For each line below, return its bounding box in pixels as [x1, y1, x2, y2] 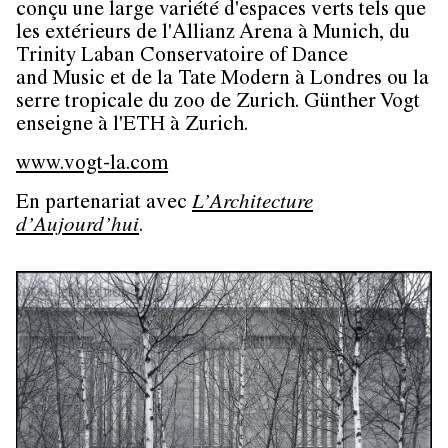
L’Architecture [192, 193, 313, 215]
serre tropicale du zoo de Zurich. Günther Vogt [16, 92, 420, 114]
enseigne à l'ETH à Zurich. [16, 115, 248, 137]
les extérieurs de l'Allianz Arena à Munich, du [16, 23, 410, 45]
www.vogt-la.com [16, 154, 168, 176]
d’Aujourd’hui [16, 216, 139, 238]
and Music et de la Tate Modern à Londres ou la [16, 69, 429, 91]
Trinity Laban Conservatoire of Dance [16, 46, 348, 68]
